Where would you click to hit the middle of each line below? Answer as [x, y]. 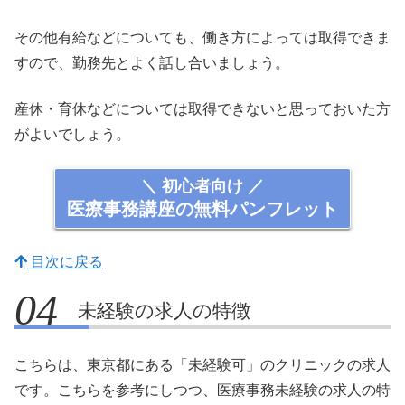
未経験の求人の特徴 [165, 310]
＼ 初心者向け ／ [202, 186]
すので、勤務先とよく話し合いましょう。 [152, 63]
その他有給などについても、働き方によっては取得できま [202, 38]
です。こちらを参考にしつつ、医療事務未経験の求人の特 [202, 391]
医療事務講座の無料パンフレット [202, 208]
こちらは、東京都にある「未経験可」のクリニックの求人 [202, 365]
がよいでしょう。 [72, 134]
